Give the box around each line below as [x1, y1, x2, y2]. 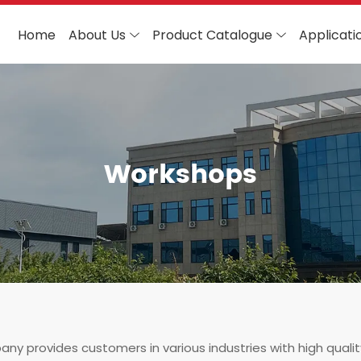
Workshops [104, 153, 257, 197]
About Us [68, 26, 126, 45]
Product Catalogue [152, 26, 272, 45]
